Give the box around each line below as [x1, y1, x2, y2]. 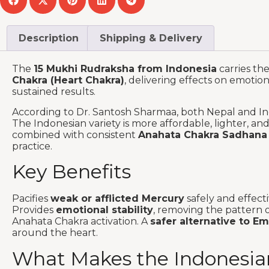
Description [19, 32, 79, 44]
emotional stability [56, 204, 153, 216]
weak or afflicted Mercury [50, 193, 184, 205]
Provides [12, 204, 56, 216]
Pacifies [12, 193, 50, 205]
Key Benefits [12, 160, 131, 184]
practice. [12, 140, 52, 152]
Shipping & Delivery [99, 32, 202, 44]
